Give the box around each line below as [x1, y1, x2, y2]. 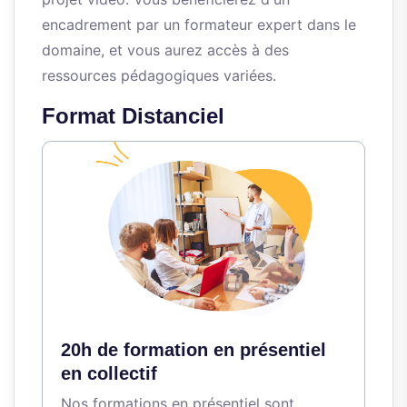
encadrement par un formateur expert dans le [42, 15, 356, 35]
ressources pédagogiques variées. [42, 66, 276, 85]
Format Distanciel [42, 104, 224, 129]
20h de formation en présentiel [61, 340, 326, 361]
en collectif [61, 363, 157, 384]
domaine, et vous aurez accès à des [42, 41, 289, 60]
